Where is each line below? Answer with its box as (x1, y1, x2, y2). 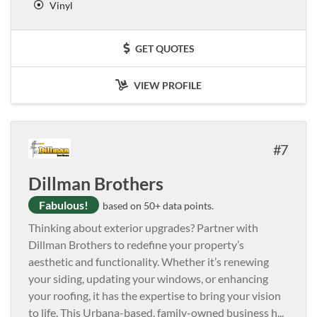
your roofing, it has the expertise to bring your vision (28, 288, 281, 302)
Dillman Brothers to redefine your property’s (28, 237, 244, 251)
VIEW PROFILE (132, 79, 202, 91)
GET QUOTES (132, 42, 195, 54)
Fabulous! (39, 197, 88, 212)
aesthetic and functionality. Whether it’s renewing (28, 254, 269, 268)
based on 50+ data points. (100, 199, 214, 212)
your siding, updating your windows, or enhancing (28, 271, 268, 285)
